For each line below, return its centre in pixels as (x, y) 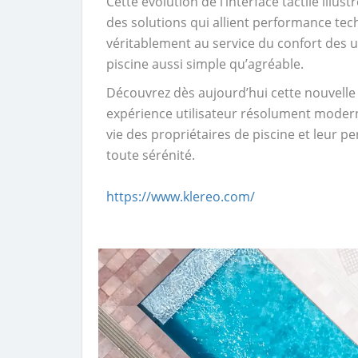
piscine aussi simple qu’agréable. (205, 64)
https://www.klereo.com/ (181, 197)
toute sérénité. (151, 155)
